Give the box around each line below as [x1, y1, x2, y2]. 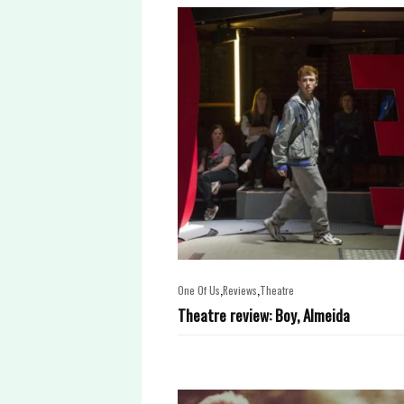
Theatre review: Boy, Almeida [178, 303, 350, 326]
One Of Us [178, 282, 220, 298]
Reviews [223, 282, 257, 298]
